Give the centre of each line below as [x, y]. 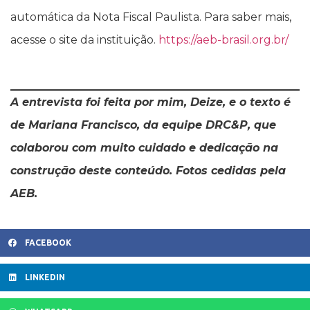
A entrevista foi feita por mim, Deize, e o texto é [151, 102]
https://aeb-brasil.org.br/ [224, 39]
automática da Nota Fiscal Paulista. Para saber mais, [151, 17]
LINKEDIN [45, 277]
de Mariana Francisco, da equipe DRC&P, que [143, 125]
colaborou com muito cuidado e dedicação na [144, 148]
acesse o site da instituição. [84, 39]
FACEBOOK [48, 242]
